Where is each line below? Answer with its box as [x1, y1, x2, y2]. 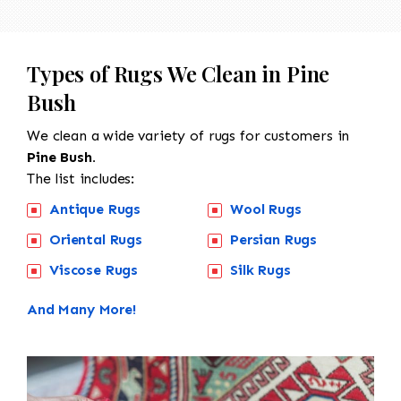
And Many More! [27, 300, 136, 318]
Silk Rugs [230, 260, 291, 278]
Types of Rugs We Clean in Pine [27, 58, 330, 88]
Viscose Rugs [49, 260, 139, 278]
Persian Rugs [230, 230, 318, 248]
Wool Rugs [230, 200, 302, 218]
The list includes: [27, 169, 135, 187]
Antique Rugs [49, 200, 141, 218]
